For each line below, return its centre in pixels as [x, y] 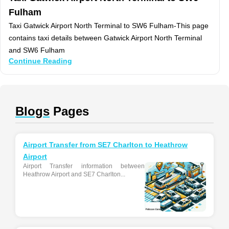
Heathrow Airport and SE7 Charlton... [74, 175]
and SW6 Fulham [37, 50]
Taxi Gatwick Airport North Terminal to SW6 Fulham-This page [109, 26]
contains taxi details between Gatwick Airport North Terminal [105, 38]
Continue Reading [40, 61]
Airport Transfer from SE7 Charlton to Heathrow [105, 145]
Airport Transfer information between [84, 166]
